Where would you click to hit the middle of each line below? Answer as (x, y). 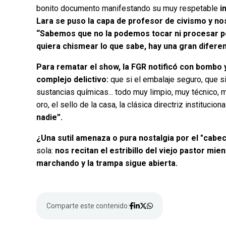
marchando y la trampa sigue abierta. (107, 163)
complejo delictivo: (73, 80)
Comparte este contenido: (88, 206)
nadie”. (49, 118)
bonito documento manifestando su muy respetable (128, 9)
